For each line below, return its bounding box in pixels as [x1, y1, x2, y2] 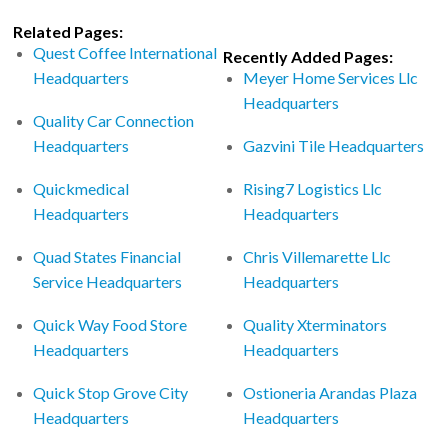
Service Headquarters [33, 271, 183, 291]
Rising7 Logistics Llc [243, 178, 383, 198]
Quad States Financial [33, 246, 182, 266]
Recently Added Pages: [223, 46, 394, 66]
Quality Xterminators [243, 314, 388, 334]
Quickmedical [33, 178, 130, 198]
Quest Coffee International [33, 42, 218, 62]
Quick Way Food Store [33, 314, 188, 334]
